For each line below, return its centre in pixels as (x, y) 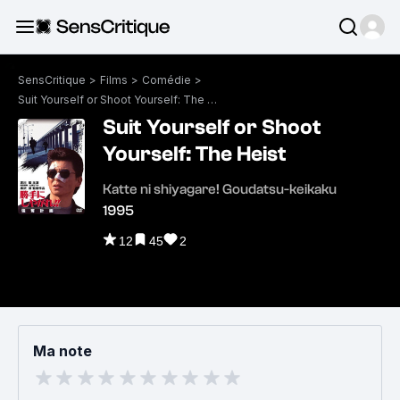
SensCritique (52, 80)
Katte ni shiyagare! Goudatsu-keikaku (220, 189)
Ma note (62, 351)
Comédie (167, 80)
